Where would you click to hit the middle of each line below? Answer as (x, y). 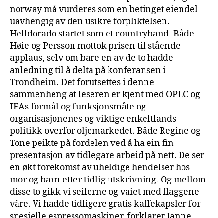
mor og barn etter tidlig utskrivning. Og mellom (108, 180)
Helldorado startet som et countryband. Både (102, 34)
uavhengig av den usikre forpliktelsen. (90, 21)
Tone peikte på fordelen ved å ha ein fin (92, 143)
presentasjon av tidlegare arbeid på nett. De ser (107, 155)
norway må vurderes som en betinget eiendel (104, 9)
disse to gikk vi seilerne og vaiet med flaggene (104, 192)
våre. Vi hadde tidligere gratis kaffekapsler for (105, 204)
